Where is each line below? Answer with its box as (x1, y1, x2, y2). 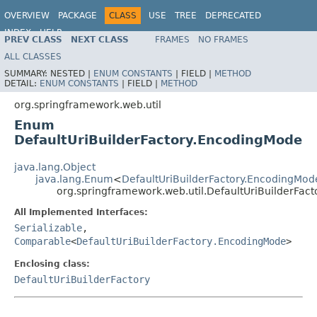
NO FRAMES (198, 34, 248, 45)
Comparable (14, 235, 71, 247)
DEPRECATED (205, 11, 261, 21)
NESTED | (50, 68, 93, 79)
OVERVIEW (4, 11, 50, 21)
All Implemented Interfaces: (14, 207, 148, 217)
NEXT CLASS (71, 34, 129, 45)
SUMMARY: (4, 68, 50, 79)
